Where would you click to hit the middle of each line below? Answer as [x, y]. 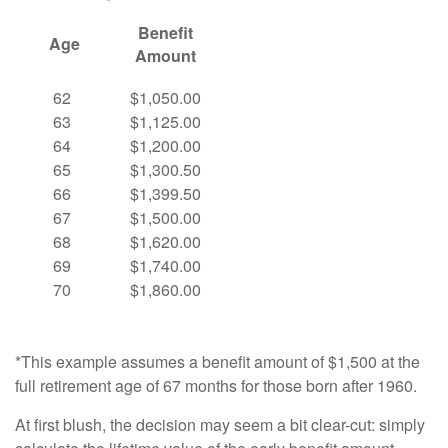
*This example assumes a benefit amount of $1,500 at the [217, 361]
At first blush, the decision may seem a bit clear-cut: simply [220, 424]
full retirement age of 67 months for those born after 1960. [216, 385]
